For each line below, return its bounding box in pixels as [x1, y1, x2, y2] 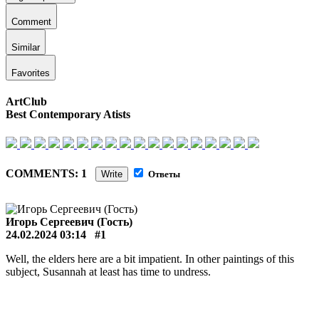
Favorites [11, 68, 50, 79]
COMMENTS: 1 [6, 167, 95, 179]
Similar [11, 42, 40, 53]
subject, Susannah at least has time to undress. [6, 266, 211, 278]
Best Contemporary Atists [6, 108, 130, 121]
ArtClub [6, 95, 47, 108]
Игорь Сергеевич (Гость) [6, 216, 132, 228]
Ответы [148, 169, 180, 179]
